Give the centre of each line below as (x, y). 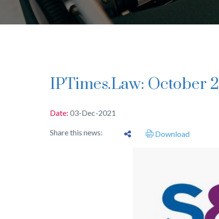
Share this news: (78, 132)
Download (172, 134)
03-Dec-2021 (93, 113)
